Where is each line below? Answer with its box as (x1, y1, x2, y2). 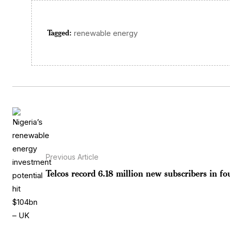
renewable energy (74, 28, 138, 38)
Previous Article (46, 152, 99, 161)
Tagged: (47, 27, 72, 37)
